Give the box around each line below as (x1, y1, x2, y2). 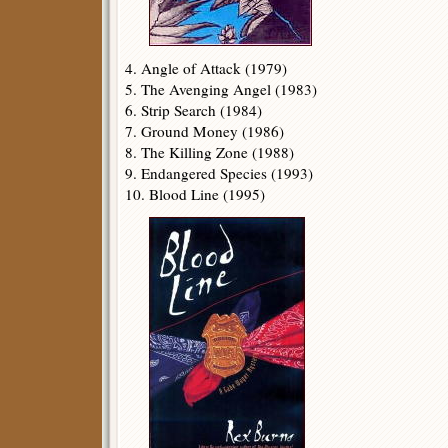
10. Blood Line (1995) (125, 184, 265, 204)
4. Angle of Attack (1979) (125, 58, 287, 78)
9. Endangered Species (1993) (125, 163, 313, 183)
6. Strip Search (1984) (125, 100, 262, 120)
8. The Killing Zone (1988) (125, 142, 294, 162)
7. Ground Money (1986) (125, 121, 284, 141)
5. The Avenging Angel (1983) (125, 79, 317, 99)
